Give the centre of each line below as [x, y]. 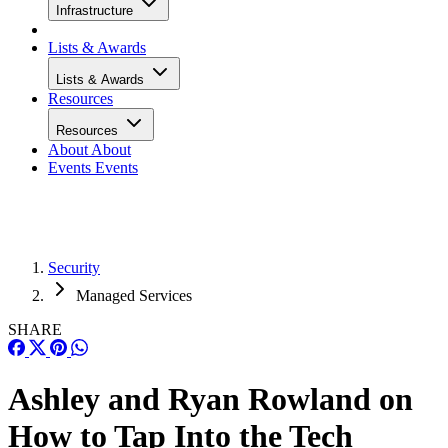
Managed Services [134, 295]
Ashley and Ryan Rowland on [210, 399]
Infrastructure [96, 10]
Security [74, 267]
